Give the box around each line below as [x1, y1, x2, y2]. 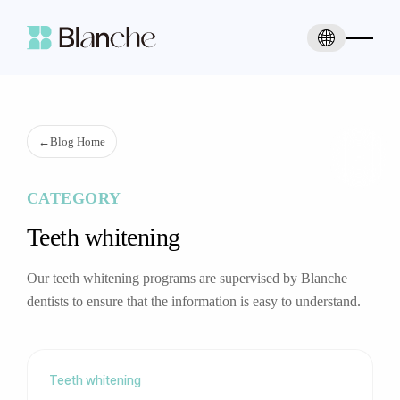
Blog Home [50, 135, 105, 148]
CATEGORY [27, 189, 121, 207]
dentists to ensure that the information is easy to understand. [27, 294, 361, 309]
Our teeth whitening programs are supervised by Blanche [27, 271, 347, 286]
